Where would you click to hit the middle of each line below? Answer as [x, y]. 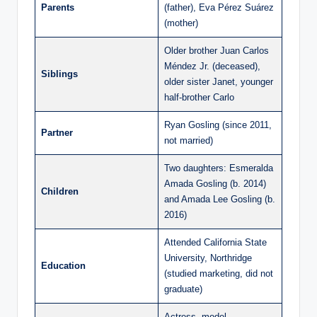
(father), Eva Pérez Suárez [219, 7]
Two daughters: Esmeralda [219, 168]
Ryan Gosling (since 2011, [218, 125]
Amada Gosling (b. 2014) [215, 183]
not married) [189, 140]
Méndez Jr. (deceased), [212, 66]
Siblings [59, 74]
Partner [57, 132]
